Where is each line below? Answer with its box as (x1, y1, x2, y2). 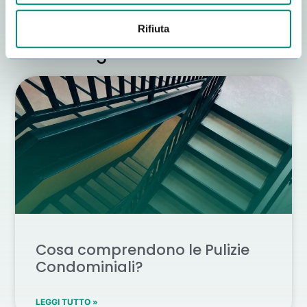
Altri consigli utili (15, 42, 150, 65)
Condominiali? (36, 257, 144, 278)
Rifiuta (138, 23, 169, 35)
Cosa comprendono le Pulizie (36, 240, 250, 260)
